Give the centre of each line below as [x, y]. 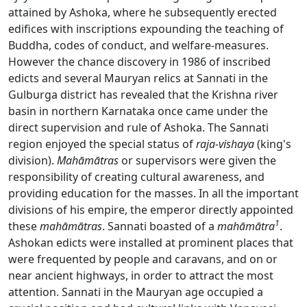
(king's [273, 144]
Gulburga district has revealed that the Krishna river [143, 95]
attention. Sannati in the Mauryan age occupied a [136, 292]
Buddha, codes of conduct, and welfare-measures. [138, 46]
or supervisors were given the [197, 161]
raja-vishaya [225, 144]
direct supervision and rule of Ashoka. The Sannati [138, 128]
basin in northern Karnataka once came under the [138, 111]
